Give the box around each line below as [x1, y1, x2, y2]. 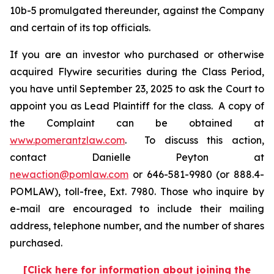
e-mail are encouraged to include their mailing [10, 202, 264, 215]
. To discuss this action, [125, 134, 264, 146]
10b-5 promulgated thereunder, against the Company [10, 4, 264, 17]
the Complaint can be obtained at [10, 117, 264, 129]
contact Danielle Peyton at [10, 151, 264, 163]
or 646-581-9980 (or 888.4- [128, 168, 264, 180]
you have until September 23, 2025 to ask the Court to [10, 83, 264, 95]
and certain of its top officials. [10, 21, 150, 34]
